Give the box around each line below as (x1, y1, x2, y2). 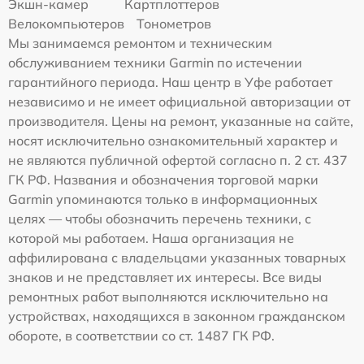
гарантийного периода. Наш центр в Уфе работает (8, 74, 332, 91)
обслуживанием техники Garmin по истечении (8, 54, 302, 71)
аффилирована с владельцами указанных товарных (8, 249, 346, 266)
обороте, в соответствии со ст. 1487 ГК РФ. (8, 327, 275, 344)
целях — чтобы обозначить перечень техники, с (8, 210, 311, 227)
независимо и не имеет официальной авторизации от (8, 93, 350, 110)
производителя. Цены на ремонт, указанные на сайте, (8, 113, 353, 130)
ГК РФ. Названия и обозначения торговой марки (8, 171, 318, 188)
